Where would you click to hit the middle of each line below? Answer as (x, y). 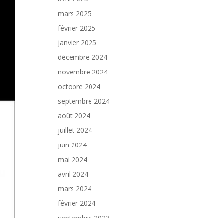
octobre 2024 (79, 86)
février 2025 (77, 28)
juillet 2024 (75, 130)
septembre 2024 (84, 101)
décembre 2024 (83, 57)
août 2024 (74, 116)
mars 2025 (75, 13)
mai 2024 (73, 159)
